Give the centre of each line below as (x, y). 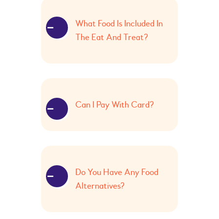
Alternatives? (100, 186)
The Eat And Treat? (112, 37)
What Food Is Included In (119, 24)
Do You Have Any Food (117, 172)
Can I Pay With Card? (115, 105)
